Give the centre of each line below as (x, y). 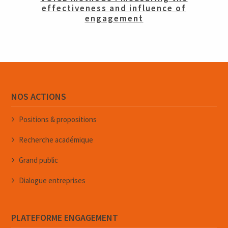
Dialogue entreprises (52, 181)
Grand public (39, 160)
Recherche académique (56, 140)
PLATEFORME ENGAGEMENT (65, 218)
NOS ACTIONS (39, 97)
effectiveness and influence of (114, 8)
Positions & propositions (58, 120)
